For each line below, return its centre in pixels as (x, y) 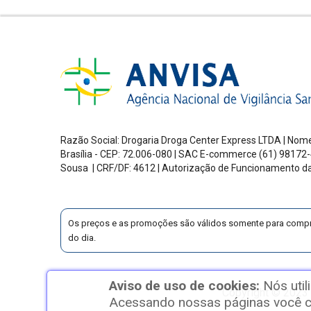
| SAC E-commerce (217, 154)
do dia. (82, 238)
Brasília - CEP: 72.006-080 (117, 154)
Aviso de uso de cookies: (186, 286)
